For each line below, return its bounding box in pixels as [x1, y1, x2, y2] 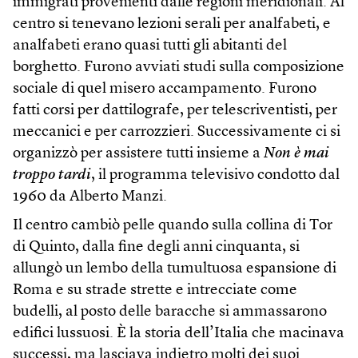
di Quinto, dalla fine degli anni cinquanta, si [13, 239, 300, 255]
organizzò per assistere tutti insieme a [13, 145, 264, 161]
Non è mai [264, 145, 329, 161]
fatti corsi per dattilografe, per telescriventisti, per [13, 102, 337, 118]
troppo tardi [13, 167, 91, 183]
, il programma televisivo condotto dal [91, 167, 340, 183]
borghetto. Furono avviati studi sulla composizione [13, 59, 344, 75]
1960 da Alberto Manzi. [13, 189, 167, 205]
